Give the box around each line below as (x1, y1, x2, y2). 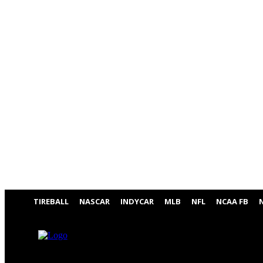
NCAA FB (216, 196, 248, 207)
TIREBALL (33, 196, 69, 207)
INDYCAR (120, 196, 154, 207)
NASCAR (79, 196, 110, 207)
